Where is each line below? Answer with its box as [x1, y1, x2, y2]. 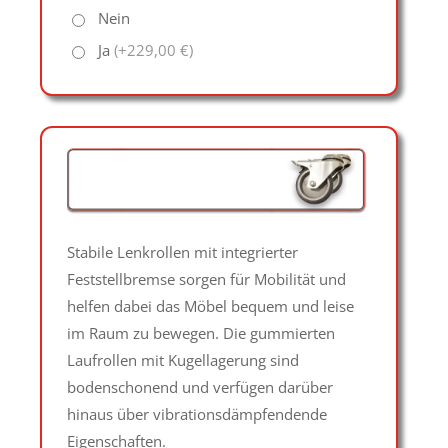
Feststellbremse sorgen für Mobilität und [66, 268, 346, 289]
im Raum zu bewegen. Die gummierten [66, 322, 335, 343]
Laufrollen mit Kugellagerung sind [66, 349, 299, 370]
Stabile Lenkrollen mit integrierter [66, 241, 298, 262]
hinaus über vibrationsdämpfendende [66, 403, 327, 424]
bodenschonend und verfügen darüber [66, 376, 333, 397]
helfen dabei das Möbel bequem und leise [66, 295, 354, 316]
